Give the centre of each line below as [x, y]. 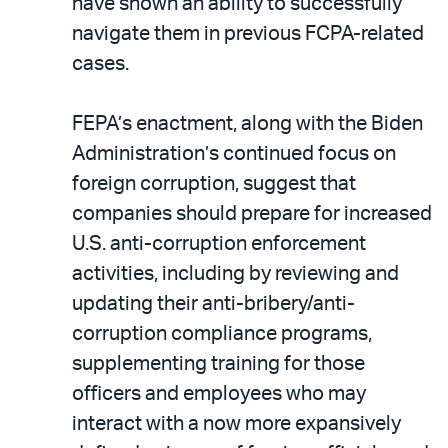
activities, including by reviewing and [235, 273]
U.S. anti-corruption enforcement [219, 243]
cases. [100, 63]
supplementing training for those [218, 363]
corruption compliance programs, [222, 333]
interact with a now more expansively [236, 423]
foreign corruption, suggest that [214, 183]
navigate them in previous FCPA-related [248, 33]
